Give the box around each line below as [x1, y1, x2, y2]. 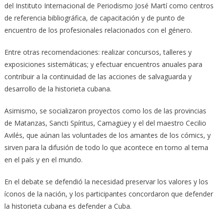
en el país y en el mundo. [4, 155, 83, 165]
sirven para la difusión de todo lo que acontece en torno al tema [4, 143, 208, 153]
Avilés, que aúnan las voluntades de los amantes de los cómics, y [4, 131, 211, 140]
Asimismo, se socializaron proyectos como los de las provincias [4, 106, 206, 116]
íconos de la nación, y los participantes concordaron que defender [4, 189, 213, 199]
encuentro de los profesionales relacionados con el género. [4, 25, 192, 35]
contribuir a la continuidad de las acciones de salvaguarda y [4, 72, 192, 82]
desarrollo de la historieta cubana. [4, 84, 111, 94]
